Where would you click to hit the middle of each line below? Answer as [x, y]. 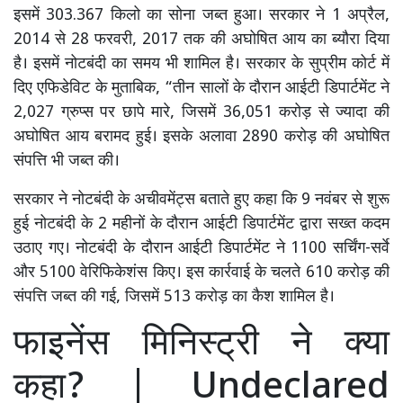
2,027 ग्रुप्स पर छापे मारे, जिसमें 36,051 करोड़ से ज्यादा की [201, 113]
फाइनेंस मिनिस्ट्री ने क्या [201, 346]
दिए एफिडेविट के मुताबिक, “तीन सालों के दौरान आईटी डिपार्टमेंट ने [201, 89]
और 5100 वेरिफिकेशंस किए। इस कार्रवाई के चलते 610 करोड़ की [201, 273]
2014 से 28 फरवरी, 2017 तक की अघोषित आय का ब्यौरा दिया [201, 40]
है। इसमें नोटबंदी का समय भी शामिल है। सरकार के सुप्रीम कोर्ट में [201, 65]
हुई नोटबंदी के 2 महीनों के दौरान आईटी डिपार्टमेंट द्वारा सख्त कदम [201, 225]
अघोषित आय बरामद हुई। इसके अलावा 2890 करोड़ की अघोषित [201, 138]
